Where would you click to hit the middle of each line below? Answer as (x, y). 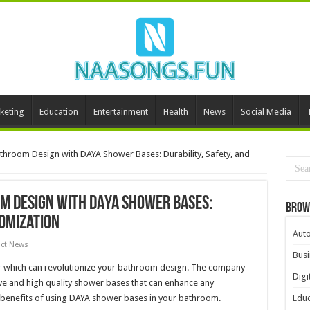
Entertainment (120, 111)
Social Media (266, 111)
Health (175, 111)
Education (58, 111)
